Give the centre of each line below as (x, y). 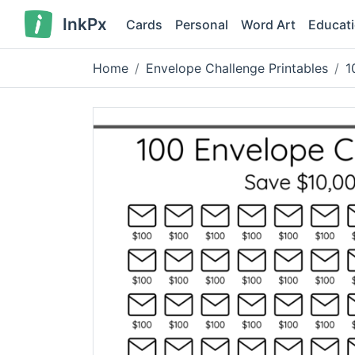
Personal (201, 24)
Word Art (268, 24)
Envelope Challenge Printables (237, 69)
